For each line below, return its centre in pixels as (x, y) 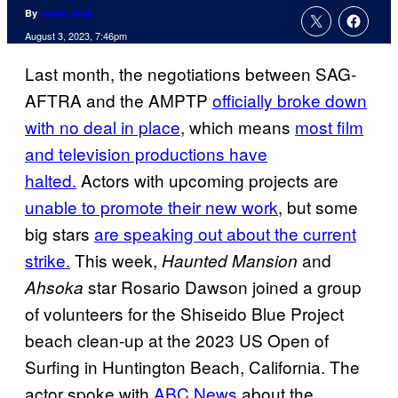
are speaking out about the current (225, 234)
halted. (51, 180)
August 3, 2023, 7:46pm (76, 36)
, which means (238, 127)
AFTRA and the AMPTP (119, 100)
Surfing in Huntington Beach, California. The (192, 367)
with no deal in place (103, 127)
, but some (318, 207)
